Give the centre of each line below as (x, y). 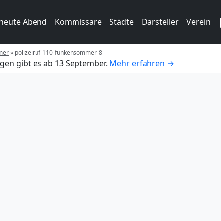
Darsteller (160, 22)
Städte (122, 22)
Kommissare (78, 22)
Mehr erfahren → (142, 63)
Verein (199, 22)
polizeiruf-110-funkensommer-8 (58, 52)
